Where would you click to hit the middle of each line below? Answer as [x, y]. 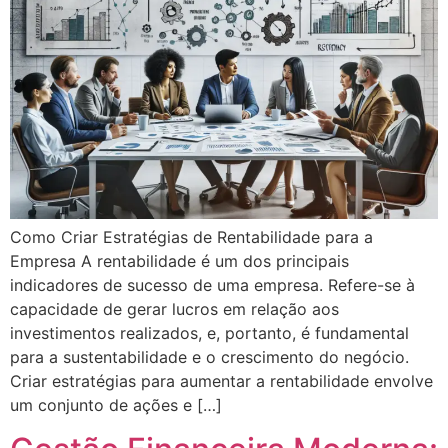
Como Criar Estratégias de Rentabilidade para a [191, 236]
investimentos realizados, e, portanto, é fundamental [209, 332]
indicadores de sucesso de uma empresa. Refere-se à [212, 284]
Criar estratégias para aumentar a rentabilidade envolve [221, 380]
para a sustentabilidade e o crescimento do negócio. [209, 356]
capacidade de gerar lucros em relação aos [174, 308]
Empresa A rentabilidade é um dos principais [179, 260]
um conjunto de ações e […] [116, 404]
